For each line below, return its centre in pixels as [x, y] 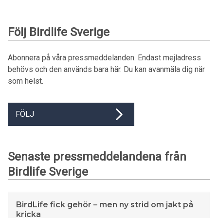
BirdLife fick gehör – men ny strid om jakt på [105, 204]
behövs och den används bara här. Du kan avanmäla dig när [106, 69]
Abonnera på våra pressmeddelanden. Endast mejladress [104, 57]
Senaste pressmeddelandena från [97, 156]
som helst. [26, 81]
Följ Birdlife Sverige [59, 32]
